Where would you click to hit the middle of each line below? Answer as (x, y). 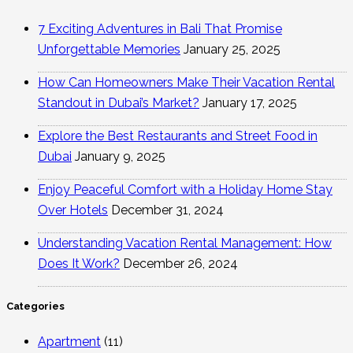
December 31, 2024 (167, 210)
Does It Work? (79, 264)
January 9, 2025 (120, 157)
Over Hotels (73, 210)
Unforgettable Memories (109, 50)
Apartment (69, 342)
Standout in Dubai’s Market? (119, 103)
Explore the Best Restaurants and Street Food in (178, 136)
